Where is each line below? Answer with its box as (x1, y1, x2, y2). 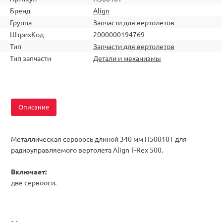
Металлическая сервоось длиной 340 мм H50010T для (11, 134, 187, 144)
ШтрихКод (10, 30, 44, 39)
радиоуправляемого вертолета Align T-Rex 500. (11, 145, 163, 155)
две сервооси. (11, 178, 56, 187)
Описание (18, 103, 49, 111)
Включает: (11, 167, 47, 176)
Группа (10, 18, 32, 27)
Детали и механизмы (93, 54, 161, 63)
